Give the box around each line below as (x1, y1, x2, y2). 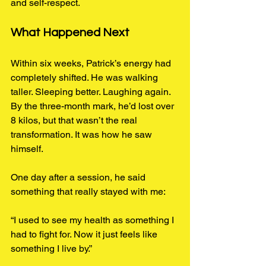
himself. (11, 142, 43, 154)
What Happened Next (11, 26, 129, 39)
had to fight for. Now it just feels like (11, 228, 160, 240)
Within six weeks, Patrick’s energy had (11, 57, 173, 69)
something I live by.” (11, 242, 92, 254)
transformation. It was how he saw (11, 128, 154, 140)
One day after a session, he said (11, 171, 148, 183)
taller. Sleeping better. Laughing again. (11, 85, 173, 97)
